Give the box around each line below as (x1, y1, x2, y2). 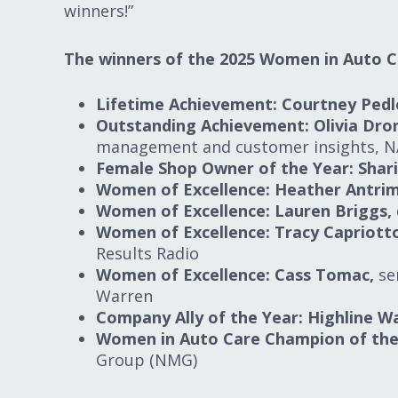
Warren (96, 285, 153, 306)
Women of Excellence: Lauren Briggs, (96, 200, 392, 221)
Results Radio (96, 243, 199, 264)
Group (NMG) (96, 349, 197, 370)
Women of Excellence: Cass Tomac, (96, 264, 374, 285)
